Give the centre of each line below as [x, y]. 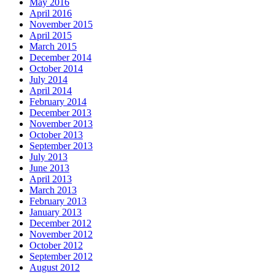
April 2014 [51, 90]
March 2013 [53, 190]
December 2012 [60, 223]
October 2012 [56, 245]
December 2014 [60, 57]
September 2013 [61, 145]
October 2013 [56, 134]
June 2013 [49, 168]
